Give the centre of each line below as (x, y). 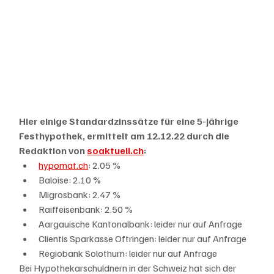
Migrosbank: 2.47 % (80, 195)
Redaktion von (53, 151)
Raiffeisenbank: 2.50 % (86, 209)
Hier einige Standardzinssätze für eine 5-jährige (130, 121)
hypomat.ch (64, 165)
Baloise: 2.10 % (70, 180)
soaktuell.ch (116, 151)
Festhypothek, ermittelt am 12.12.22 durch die (125, 136)
